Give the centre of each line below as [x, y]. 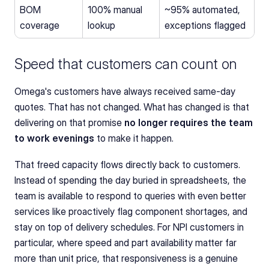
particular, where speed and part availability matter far [125, 243]
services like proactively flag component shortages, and [131, 211]
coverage [40, 25]
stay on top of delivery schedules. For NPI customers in [129, 227]
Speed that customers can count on [126, 64]
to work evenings [54, 138]
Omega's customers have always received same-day [125, 91]
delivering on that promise [69, 122]
